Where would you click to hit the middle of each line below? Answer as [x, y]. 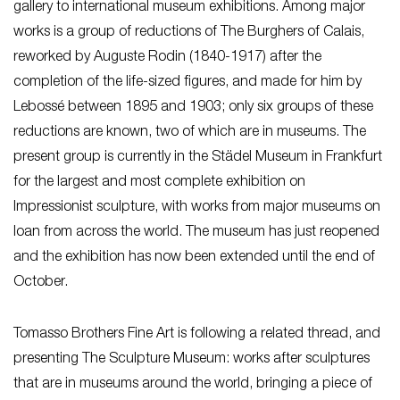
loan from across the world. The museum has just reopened [196, 233]
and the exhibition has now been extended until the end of [194, 258]
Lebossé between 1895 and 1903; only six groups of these [193, 108]
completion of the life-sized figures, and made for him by [187, 83]
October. [41, 283]
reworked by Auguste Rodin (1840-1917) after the [167, 58]
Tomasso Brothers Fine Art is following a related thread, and [197, 334]
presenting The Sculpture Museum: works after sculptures [192, 359]
